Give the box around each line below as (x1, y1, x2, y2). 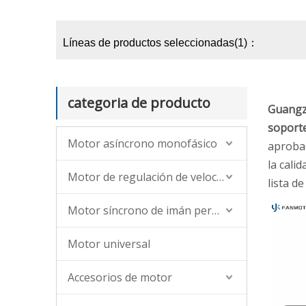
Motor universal (68, 236, 150, 251)
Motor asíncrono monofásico (68, 136, 217, 151)
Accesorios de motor (68, 270, 172, 285)
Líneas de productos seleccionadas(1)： (63, 37, 258, 48)
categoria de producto (68, 94, 210, 112)
